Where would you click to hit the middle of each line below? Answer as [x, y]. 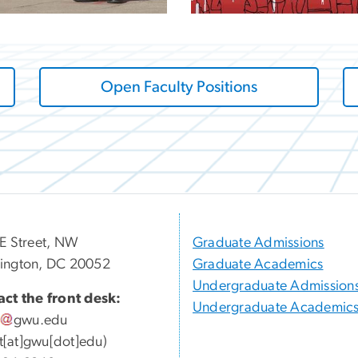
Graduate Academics [258, 265]
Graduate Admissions [259, 243]
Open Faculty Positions [179, 88]
